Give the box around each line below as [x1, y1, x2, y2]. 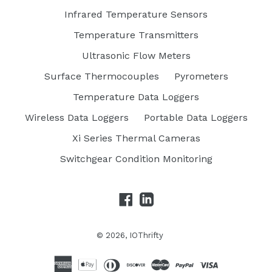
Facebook [132, 192, 177, 204]
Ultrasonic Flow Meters [81, 50, 191, 62]
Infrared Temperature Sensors [64, 8, 208, 21]
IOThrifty [129, 230, 163, 240]
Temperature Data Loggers [73, 91, 199, 103]
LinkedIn [152, 192, 194, 204]
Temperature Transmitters [73, 29, 199, 41]
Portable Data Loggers [143, 112, 248, 124]
